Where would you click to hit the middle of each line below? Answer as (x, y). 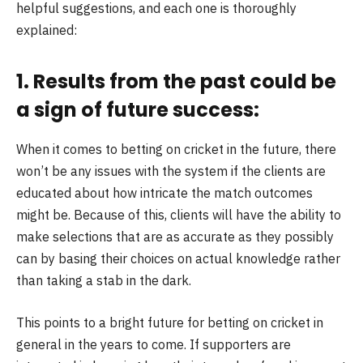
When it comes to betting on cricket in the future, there (176, 149)
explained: (47, 30)
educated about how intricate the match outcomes (164, 193)
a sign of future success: (138, 110)
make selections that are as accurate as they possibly (175, 237)
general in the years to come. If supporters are (154, 344)
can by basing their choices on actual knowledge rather (178, 259)
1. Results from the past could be (176, 82)
